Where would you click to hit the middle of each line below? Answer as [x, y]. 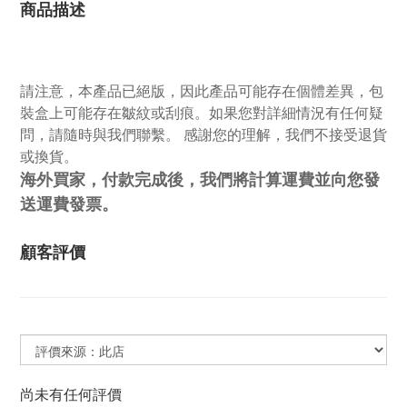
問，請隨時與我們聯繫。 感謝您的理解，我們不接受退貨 [203, 134]
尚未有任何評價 [71, 394]
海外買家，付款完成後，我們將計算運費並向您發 [200, 179]
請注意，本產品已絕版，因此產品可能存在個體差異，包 [202, 90]
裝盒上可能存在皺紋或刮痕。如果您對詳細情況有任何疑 [202, 112]
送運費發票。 [69, 203]
